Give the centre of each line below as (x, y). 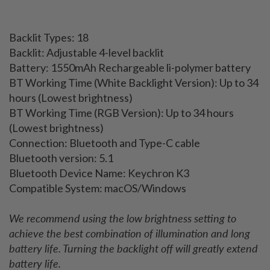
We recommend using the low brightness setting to (123, 218)
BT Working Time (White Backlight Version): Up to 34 (134, 82)
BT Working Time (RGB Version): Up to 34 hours (121, 112)
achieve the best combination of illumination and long (130, 233)
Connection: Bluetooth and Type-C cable (105, 143)
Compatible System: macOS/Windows (98, 188)
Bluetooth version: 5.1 (61, 158)
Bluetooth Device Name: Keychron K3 (99, 173)
